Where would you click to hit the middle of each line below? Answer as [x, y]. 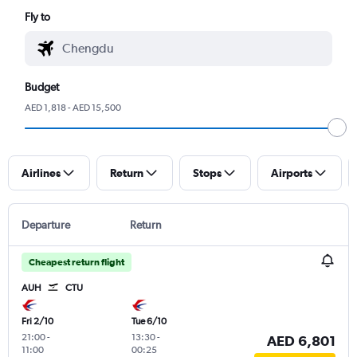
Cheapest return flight [76, 262]
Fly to [38, 16]
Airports [292, 173]
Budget [42, 86]
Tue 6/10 [149, 321]
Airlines [41, 173]
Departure [46, 224]
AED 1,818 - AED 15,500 [73, 107]
